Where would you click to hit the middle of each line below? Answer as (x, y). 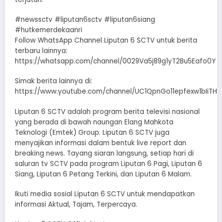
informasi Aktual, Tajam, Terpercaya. (76, 204)
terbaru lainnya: (41, 51)
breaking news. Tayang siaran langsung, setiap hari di (104, 153)
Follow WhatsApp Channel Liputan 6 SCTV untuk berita (106, 41)
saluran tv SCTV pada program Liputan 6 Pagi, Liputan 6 (109, 164)
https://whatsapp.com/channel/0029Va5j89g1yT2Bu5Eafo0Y (115, 61)
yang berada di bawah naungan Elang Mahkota (94, 122)
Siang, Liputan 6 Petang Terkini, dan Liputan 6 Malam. (103, 174)
